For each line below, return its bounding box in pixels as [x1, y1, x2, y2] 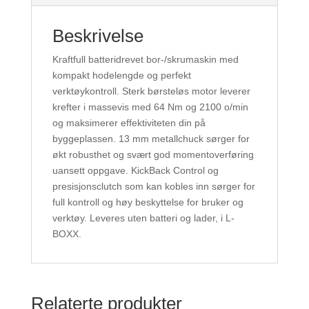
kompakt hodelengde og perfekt [52, 70, 191, 81]
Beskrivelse [52, 26, 143, 47]
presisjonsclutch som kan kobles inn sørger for [52, 181, 255, 192]
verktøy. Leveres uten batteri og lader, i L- [52, 212, 235, 224]
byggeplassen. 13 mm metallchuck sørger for [52, 133, 250, 145]
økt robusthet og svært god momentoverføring [52, 149, 254, 161]
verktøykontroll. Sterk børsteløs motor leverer [52, 86, 250, 97]
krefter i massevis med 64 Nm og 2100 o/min [52, 101, 248, 113]
